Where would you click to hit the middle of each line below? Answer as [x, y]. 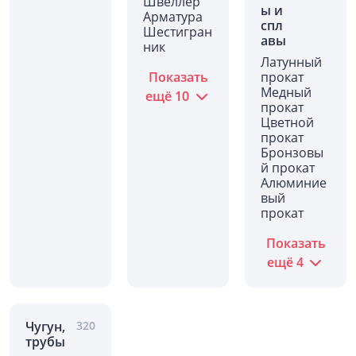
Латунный [291, 62]
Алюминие [294, 183]
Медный [286, 92]
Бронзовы [292, 153]
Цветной [287, 122]
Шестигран [178, 32]
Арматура [173, 17]
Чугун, [45, 327]
